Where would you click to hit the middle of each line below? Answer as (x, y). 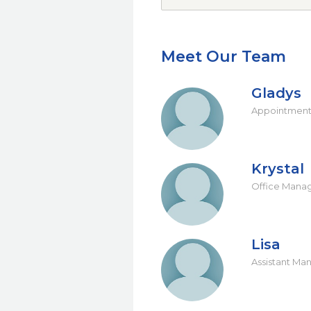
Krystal (278, 169)
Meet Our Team (224, 57)
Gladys (276, 93)
